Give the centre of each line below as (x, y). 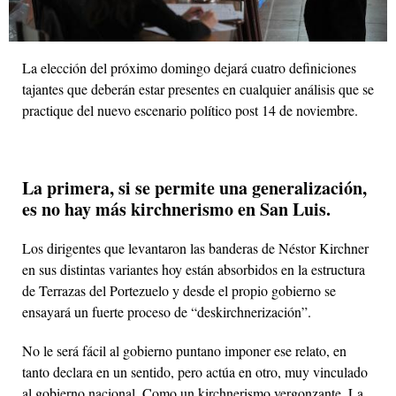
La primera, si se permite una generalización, (194, 187)
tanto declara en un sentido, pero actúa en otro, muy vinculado (195, 371)
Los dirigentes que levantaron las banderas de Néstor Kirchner (195, 247)
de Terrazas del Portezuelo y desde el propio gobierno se (179, 290)
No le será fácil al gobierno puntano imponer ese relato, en (184, 350)
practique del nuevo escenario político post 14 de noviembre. (190, 110)
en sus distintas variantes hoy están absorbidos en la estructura (194, 269)
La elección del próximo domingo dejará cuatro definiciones (189, 67)
